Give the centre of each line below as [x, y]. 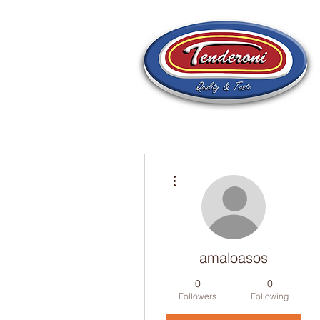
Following [270, 296]
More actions [203, 171]
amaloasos [234, 257]
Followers [197, 296]
